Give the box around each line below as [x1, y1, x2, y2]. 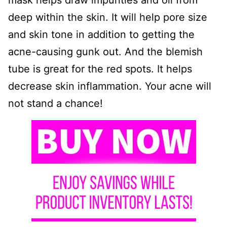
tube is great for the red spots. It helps [8, 63, 192, 75]
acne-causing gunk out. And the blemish [8, 46, 203, 58]
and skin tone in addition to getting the [8, 28, 195, 41]
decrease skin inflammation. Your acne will [8, 80, 211, 93]
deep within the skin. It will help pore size [8, 11, 207, 24]
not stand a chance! [8, 97, 103, 110]
